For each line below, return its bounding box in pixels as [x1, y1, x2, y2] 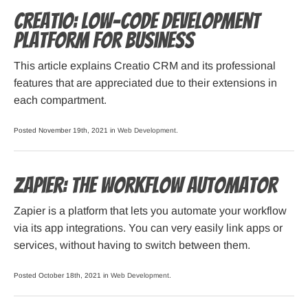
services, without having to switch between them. [14, 239, 250, 252]
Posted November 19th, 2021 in [14, 126, 118, 135]
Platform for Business [14, 29, 194, 53]
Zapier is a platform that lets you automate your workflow [14, 205, 287, 217]
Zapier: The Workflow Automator [14, 174, 277, 198]
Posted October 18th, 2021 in [14, 272, 111, 280]
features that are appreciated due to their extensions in [14, 77, 277, 89]
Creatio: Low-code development [14, 10, 260, 34]
